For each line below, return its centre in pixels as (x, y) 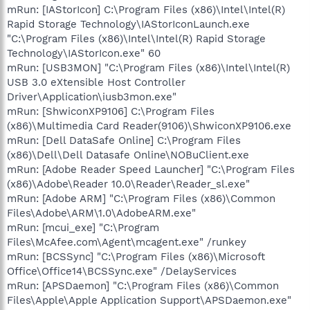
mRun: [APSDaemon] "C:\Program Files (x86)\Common (143, 285)
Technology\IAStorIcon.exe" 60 (84, 53)
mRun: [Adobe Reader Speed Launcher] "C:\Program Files (151, 169)
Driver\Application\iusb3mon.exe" (92, 97)
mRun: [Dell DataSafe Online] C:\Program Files (124, 140)
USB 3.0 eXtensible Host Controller (96, 82)
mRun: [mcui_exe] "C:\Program (83, 227)
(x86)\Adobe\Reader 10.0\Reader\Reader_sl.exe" (128, 184)
